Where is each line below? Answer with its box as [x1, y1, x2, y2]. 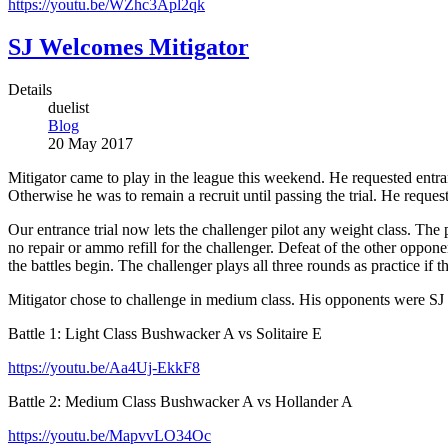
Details [8, 81, 52, 99]
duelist [48, 99, 89, 117]
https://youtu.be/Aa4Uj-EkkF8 [8, 359, 200, 377]
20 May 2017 [48, 135, 133, 153]
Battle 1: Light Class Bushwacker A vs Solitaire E [8, 325, 322, 343]
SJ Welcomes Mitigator [8, 34, 249, 61]
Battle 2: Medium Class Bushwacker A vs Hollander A [8, 393, 353, 411]
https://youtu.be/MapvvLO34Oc [8, 427, 211, 445]
